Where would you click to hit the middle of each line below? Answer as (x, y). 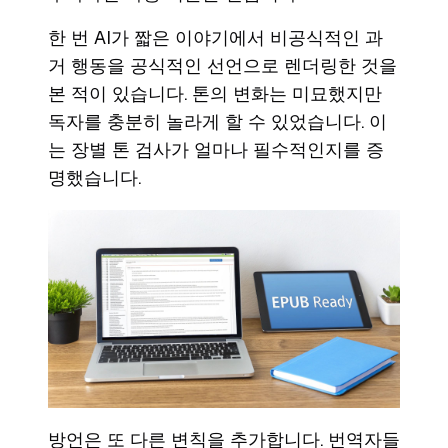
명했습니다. (94, 178)
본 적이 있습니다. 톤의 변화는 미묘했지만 (215, 94)
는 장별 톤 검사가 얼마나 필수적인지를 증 (216, 150)
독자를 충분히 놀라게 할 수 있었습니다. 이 (217, 122)
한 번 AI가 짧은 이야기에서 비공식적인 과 (215, 38)
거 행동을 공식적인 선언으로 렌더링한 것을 (222, 66)
